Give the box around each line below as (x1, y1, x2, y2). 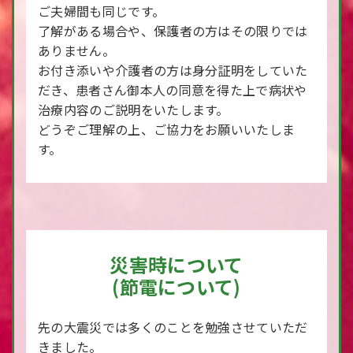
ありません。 (38, 41, 115, 60)
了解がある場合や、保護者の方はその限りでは (38, 21, 308, 40)
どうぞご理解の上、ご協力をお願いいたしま (38, 120, 295, 139)
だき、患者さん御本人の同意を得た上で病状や (38, 80, 307, 99)
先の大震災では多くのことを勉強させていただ (38, 318, 308, 336)
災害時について (110, 251, 243, 278)
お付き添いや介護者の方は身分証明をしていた (38, 61, 308, 80)
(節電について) (112, 273, 241, 300)
